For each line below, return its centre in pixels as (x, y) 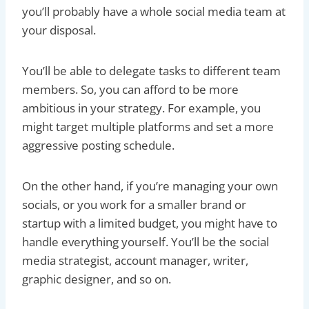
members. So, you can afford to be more (130, 89)
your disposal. (60, 30)
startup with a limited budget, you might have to (150, 223)
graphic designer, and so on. (97, 279)
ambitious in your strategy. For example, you (141, 108)
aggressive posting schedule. (98, 145)
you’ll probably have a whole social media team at (154, 11)
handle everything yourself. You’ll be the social (146, 241)
